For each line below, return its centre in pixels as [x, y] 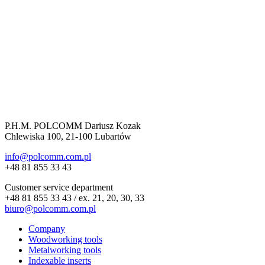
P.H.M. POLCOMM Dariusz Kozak [73, 126]
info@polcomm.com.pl [48, 157]
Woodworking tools [65, 240]
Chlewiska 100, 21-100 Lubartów [68, 137]
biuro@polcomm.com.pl [50, 209]
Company [47, 229]
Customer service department [59, 188]
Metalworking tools [65, 250]
